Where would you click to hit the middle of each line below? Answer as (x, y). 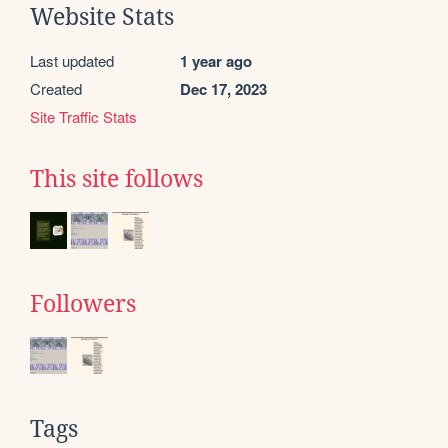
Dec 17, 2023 (223, 88)
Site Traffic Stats (83, 116)
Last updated (72, 60)
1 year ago (216, 60)
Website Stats (102, 16)
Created (56, 88)
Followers (83, 303)
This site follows (116, 178)
